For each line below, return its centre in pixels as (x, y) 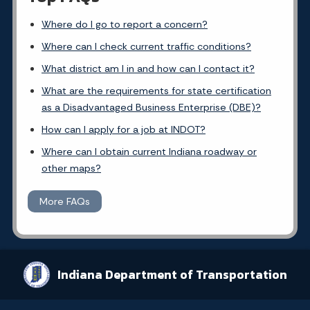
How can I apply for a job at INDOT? (124, 129)
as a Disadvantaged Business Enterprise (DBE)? (151, 107)
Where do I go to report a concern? (125, 24)
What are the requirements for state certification (156, 90)
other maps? (71, 168)
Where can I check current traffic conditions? (146, 46)
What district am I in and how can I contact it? (148, 68)
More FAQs (65, 201)
